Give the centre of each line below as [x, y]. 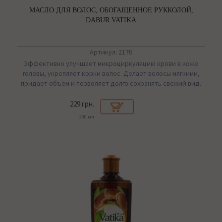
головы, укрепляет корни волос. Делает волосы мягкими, [111, 74]
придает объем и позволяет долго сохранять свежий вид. [111, 83]
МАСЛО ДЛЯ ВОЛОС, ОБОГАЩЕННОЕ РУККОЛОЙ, [111, 10]
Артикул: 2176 [111, 52]
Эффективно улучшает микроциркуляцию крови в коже [111, 64]
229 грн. [82, 104]
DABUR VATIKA [111, 20]
